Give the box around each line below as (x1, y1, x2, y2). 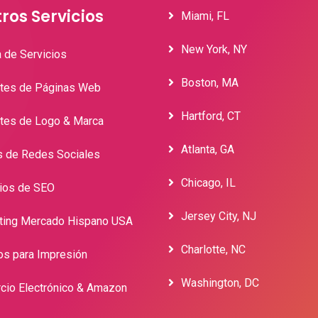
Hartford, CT (181, 109, 241, 123)
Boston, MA (181, 76, 238, 89)
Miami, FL (181, 9, 229, 23)
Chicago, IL (181, 176, 236, 190)
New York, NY (181, 43, 247, 56)
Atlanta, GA (181, 143, 234, 156)
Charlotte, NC (181, 243, 246, 256)
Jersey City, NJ (181, 209, 256, 223)
